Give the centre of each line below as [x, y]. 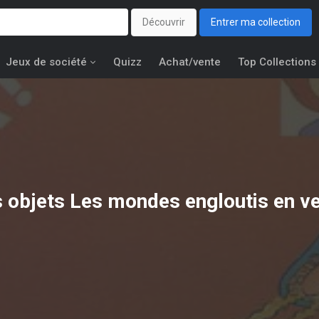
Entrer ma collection [256, 22]
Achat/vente [190, 62]
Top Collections [277, 62]
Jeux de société [46, 62]
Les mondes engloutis [169, 201]
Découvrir [164, 22]
